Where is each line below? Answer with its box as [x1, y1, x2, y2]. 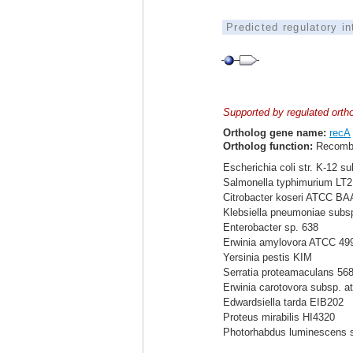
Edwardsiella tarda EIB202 [223, 296, 344, 308]
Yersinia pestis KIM [223, 251, 312, 263]
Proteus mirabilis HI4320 [223, 311, 335, 323]
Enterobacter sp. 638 [223, 221, 318, 233]
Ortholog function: [223, 140, 313, 152]
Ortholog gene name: [223, 127, 326, 139]
